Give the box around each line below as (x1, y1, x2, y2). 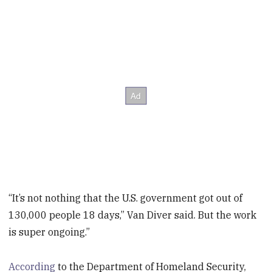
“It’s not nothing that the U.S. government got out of (8, 191, 243, 204)
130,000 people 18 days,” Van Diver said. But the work (8, 208, 257, 221)
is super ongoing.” (8, 225, 90, 238)
